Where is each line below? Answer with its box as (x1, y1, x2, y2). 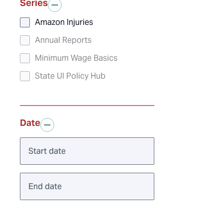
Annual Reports (35, 35, 92, 46)
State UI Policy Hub (35, 71, 106, 82)
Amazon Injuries (35, 17, 93, 28)
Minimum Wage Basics (35, 53, 117, 64)
